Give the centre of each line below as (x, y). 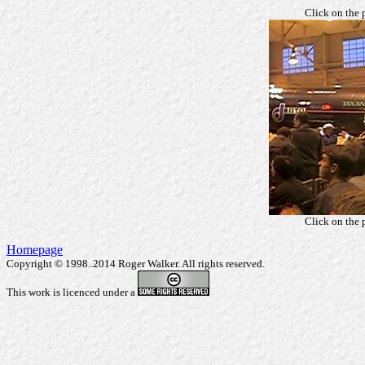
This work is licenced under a (72, 292)
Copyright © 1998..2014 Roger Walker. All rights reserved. (136, 264)
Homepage (35, 250)
